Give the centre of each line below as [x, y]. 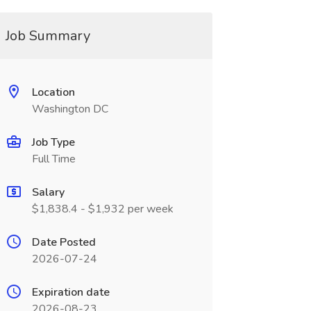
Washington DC [70, 109]
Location [53, 92]
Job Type [53, 142]
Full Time [53, 159]
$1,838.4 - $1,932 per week [102, 209]
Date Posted [64, 242]
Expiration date [70, 292]
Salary [48, 192]
